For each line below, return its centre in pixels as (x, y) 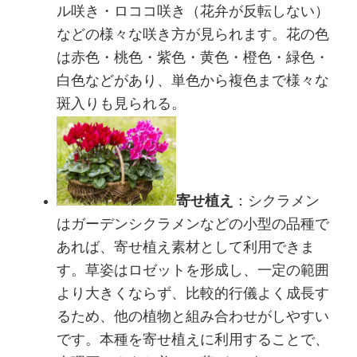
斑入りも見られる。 (122, 104)
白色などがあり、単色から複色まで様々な (193, 81)
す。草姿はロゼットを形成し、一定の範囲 (193, 271)
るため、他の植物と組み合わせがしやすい (193, 318)
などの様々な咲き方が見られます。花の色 (193, 35)
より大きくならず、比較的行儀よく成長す (193, 294)
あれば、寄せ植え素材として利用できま (186, 248)
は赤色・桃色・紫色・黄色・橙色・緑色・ (193, 58)
